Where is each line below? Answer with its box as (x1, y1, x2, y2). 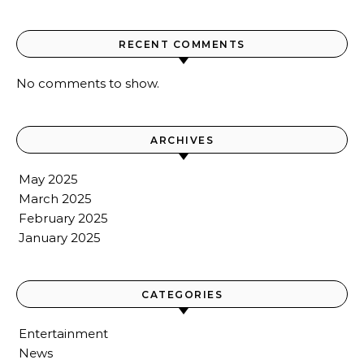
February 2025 (19, 210, 108, 227)
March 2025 (19, 191, 92, 207)
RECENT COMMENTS (119, 38, 245, 51)
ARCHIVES (150, 134, 214, 147)
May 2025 (19, 171, 78, 188)
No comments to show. (16, 76, 159, 92)
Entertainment (19, 326, 108, 342)
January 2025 (19, 230, 101, 246)
